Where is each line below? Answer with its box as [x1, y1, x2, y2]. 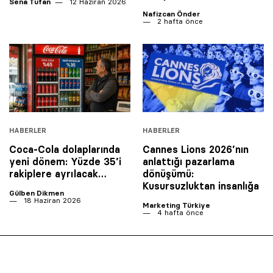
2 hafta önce [155, 16, 203, 26]
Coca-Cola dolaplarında [9, 143, 120, 155]
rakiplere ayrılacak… [9, 167, 107, 180]
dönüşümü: [143, 167, 194, 180]
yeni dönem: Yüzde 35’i [9, 155, 121, 168]
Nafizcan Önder [143, 9, 200, 18]
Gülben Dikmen [9, 188, 64, 197]
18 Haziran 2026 [21, 195, 81, 205]
